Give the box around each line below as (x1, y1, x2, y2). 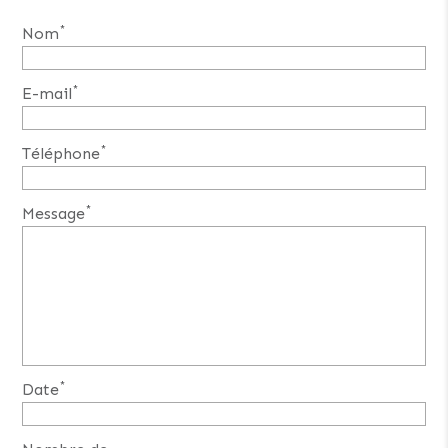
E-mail (22, 83, 73, 103)
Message (22, 203, 86, 223)
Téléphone (22, 143, 101, 163)
